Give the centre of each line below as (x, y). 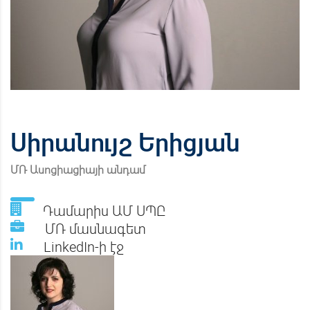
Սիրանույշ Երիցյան (125, 142)
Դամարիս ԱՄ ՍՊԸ (104, 211)
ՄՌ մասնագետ (95, 229)
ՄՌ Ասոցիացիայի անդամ (78, 170)
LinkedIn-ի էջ (84, 247)
